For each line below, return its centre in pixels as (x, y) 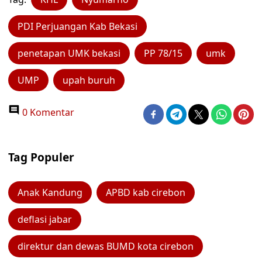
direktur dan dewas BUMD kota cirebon (106, 246)
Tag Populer (41, 157)
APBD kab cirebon (146, 192)
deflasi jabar (45, 219)
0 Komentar (47, 112)
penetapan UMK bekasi (69, 53)
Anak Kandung (50, 192)
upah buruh (89, 80)
